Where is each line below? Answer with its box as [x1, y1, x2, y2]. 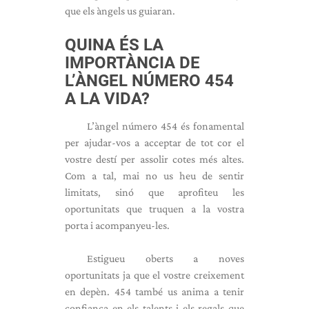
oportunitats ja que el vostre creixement [65, 269, 244, 281]
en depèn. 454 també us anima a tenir [65, 286, 244, 297]
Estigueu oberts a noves [87, 252, 244, 264]
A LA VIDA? [65, 89, 150, 108]
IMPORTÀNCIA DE [65, 53, 200, 72]
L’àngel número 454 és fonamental [87, 120, 244, 132]
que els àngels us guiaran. [65, 5, 175, 17]
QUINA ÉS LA [65, 35, 163, 54]
